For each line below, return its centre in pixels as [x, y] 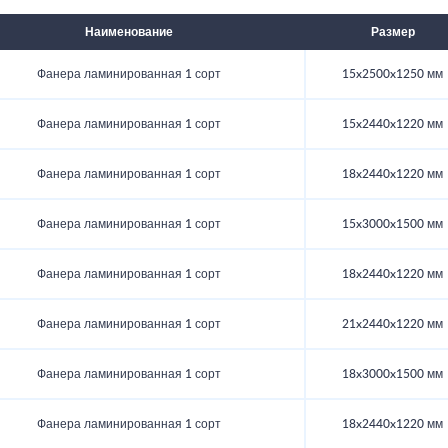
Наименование [129, 32]
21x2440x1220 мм [392, 324]
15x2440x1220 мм [392, 124]
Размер [392, 32]
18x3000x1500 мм [392, 374]
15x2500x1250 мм [392, 74]
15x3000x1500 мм [392, 224]
